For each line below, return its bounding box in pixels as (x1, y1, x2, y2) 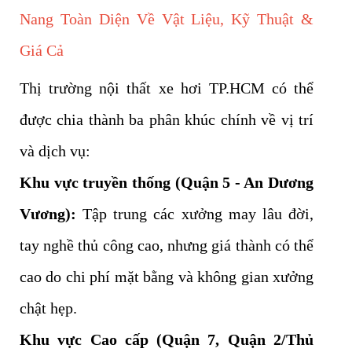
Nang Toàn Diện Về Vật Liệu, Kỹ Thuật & (20, 10, 313, 28)
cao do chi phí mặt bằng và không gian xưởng (20, 268, 313, 286)
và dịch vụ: (20, 142, 90, 160)
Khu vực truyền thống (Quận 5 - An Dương (20, 174, 313, 192)
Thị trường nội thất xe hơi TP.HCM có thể (20, 79, 313, 97)
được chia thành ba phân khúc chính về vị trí (20, 111, 313, 129)
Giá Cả (20, 42, 64, 60)
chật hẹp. (20, 299, 77, 317)
